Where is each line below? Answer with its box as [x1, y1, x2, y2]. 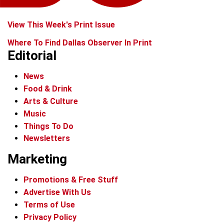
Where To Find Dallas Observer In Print [7, 38, 152, 48]
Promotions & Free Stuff [23, 175, 118, 185]
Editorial [7, 48, 56, 63]
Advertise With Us [23, 187, 91, 197]
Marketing [7, 151, 67, 167]
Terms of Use [23, 200, 75, 210]
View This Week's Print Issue [7, 20, 115, 30]
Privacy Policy [23, 212, 76, 222]
